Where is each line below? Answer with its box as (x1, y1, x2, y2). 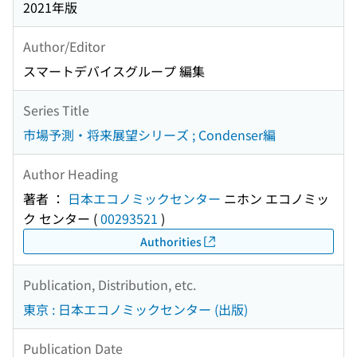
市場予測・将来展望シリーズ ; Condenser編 (23, 125, 276, 145)
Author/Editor (23, 36, 105, 56)
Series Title (23, 100, 89, 120)
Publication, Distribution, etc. (23, 274, 196, 294)
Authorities (139, 233, 202, 249)
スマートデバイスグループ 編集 (23, 61, 205, 81)
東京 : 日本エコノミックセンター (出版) (23, 300, 248, 320)
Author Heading (23, 163, 118, 183)
